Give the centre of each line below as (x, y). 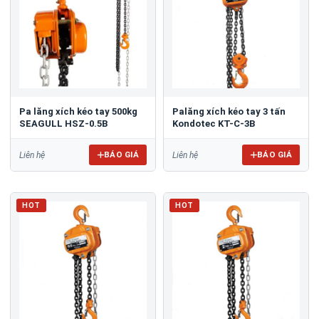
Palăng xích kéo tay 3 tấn (229, 111)
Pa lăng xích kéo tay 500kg (78, 111)
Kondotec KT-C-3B (214, 124)
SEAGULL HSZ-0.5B (63, 124)
